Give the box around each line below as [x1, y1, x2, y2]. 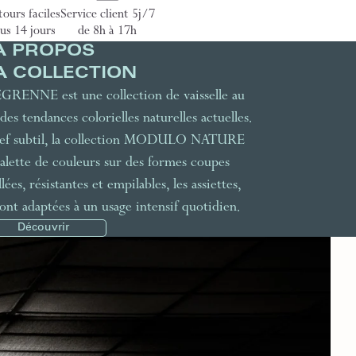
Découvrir [17, 222, 69, 234]
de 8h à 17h [78, 25, 137, 40]
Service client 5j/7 [60, 9, 155, 23]
